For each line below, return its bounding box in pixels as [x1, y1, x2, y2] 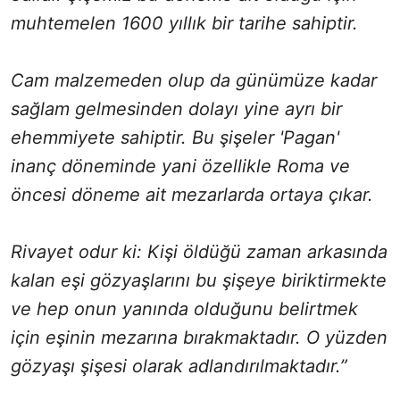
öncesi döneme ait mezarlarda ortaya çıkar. [11, 183, 373, 205]
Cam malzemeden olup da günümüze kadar [11, 69, 377, 91]
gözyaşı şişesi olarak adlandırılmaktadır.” [11, 354, 347, 377]
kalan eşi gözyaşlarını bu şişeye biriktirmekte [11, 269, 387, 291]
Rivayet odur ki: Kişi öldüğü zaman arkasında [11, 240, 387, 262]
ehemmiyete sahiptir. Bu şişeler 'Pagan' [11, 126, 339, 148]
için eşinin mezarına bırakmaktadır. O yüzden [11, 326, 387, 348]
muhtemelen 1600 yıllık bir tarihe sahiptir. [11, 12, 358, 34]
